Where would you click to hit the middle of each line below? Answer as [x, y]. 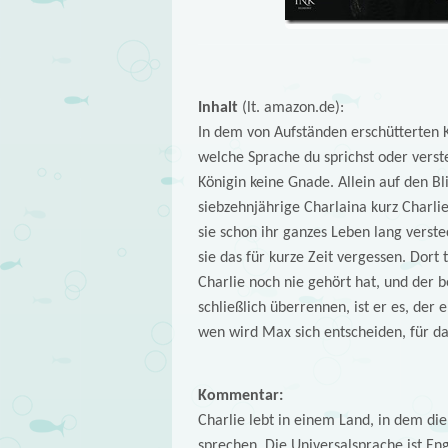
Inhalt [217, 108]
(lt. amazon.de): [290, 108]
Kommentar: [240, 395]
